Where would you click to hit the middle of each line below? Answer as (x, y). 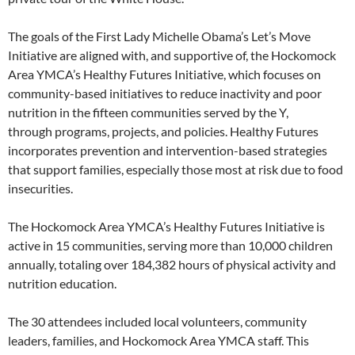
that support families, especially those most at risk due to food (176, 170)
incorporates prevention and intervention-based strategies (168, 151)
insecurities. (40, 189)
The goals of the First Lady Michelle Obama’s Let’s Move (159, 36)
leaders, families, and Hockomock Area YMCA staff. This (158, 341)
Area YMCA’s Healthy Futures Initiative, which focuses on (164, 74)
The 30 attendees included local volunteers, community (157, 322)
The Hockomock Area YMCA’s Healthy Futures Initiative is (166, 227)
